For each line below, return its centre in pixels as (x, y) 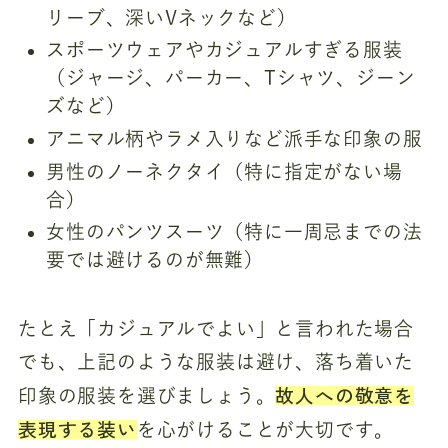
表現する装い (77, 429)
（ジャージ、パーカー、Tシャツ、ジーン (231, 78)
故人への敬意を (345, 395)
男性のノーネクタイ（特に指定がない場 (224, 171)
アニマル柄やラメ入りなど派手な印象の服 (234, 139)
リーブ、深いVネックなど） (171, 17)
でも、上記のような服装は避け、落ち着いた (216, 362)
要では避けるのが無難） (155, 260)
